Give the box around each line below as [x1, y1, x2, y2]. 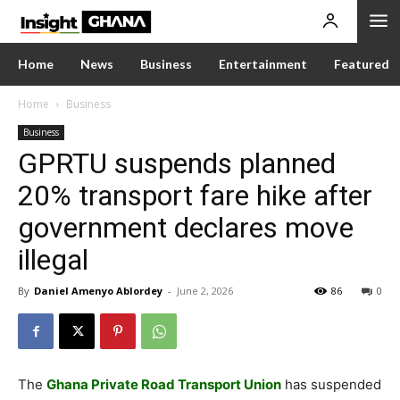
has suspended [281, 376, 381, 393]
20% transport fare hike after [18, 179, 372, 212]
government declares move [18, 211, 354, 245]
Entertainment [219, 56, 307, 71]
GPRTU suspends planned [18, 146, 336, 180]
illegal [18, 243, 88, 277]
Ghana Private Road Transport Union [46, 376, 281, 393]
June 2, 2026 [177, 284, 233, 297]
